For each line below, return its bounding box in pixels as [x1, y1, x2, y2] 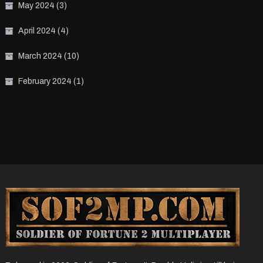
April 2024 [18, 26, 56, 36]
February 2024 [18, 77, 72, 86]
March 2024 [18, 52, 62, 61]
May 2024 [18, 1, 55, 11]
